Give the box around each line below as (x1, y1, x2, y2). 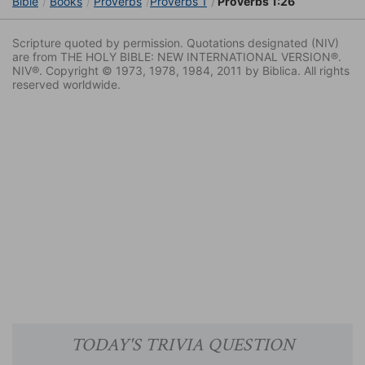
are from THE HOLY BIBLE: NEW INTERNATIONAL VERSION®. (12, 50, 341, 64)
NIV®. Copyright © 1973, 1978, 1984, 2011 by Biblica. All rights (12, 64, 350, 78)
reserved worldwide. (12, 77, 121, 92)
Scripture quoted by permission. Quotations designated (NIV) (12, 36, 339, 51)
